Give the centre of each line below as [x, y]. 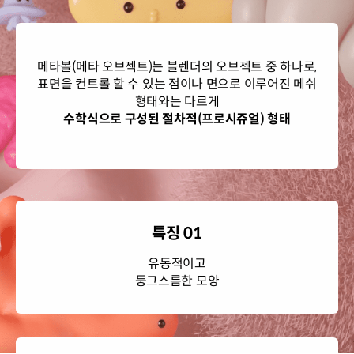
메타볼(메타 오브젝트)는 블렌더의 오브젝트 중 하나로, [177, 67]
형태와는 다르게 [177, 102]
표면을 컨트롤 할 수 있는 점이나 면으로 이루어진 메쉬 [177, 84]
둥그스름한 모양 [177, 281]
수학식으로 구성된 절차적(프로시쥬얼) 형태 [177, 119]
